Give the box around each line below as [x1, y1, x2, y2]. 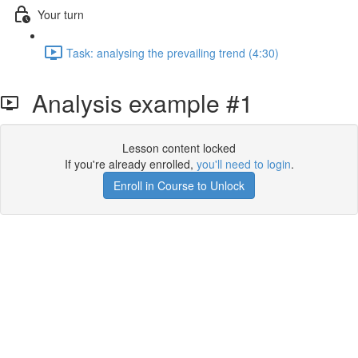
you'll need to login [196, 156, 291, 172]
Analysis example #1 [19, 86, 253, 120]
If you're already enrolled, [64, 156, 197, 172]
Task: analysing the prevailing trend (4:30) [66, 44, 279, 61]
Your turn [38, 6, 84, 22]
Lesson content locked [122, 140, 236, 156]
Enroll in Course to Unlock [113, 177, 245, 193]
